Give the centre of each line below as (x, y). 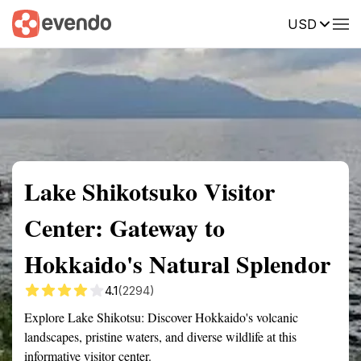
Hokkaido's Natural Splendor (177, 263)
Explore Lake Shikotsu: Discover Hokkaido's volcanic (161, 317)
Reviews (333, 23)
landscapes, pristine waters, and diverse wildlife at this (160, 336)
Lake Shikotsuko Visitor (149, 191)
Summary (36, 23)
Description (256, 23)
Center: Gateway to (124, 227)
